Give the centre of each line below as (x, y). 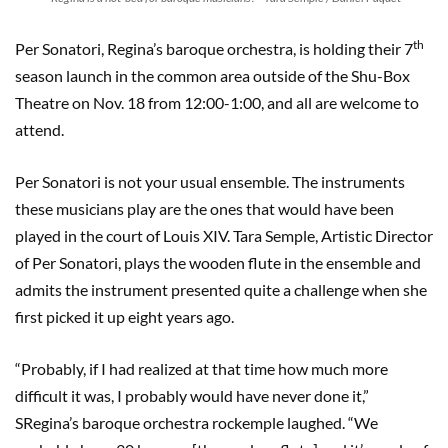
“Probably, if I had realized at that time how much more (201, 369)
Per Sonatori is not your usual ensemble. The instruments (210, 182)
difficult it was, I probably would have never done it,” (192, 396)
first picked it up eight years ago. (124, 317)
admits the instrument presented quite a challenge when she (221, 290)
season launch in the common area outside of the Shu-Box (212, 76)
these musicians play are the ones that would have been (204, 209)
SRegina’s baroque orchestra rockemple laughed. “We (196, 423)
